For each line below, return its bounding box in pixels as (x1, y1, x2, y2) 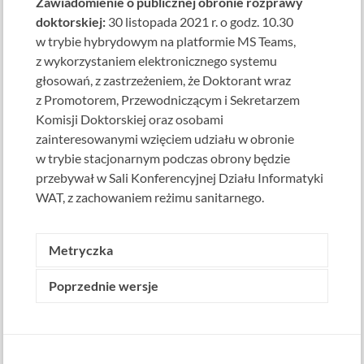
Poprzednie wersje (49, 279, 159, 293)
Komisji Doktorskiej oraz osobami (36, 112, 224, 127)
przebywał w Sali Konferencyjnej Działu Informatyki (36, 171, 324, 185)
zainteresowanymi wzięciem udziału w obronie (36, 132, 295, 146)
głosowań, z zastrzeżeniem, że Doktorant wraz (36, 73, 292, 88)
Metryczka (49, 243, 114, 258)
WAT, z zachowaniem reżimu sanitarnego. (36, 190, 265, 205)
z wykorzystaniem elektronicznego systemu (36, 54, 278, 68)
